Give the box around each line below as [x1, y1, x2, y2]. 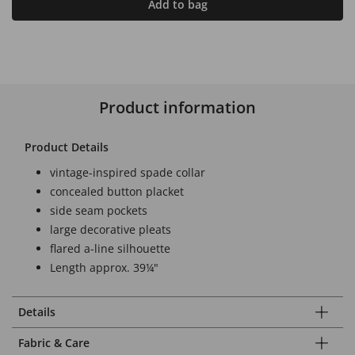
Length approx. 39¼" [50, 259, 158, 275]
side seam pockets [50, 202, 147, 218]
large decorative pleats [50, 221, 171, 237]
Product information [99, 96, 256, 118]
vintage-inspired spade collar [50, 164, 205, 180]
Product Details [25, 139, 109, 155]
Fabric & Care [18, 334, 90, 350]
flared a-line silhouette [50, 240, 170, 256]
